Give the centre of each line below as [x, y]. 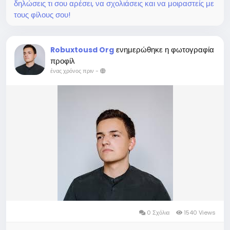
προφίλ [63, 61]
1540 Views [199, 212]
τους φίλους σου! [42, 14]
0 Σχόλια [158, 212]
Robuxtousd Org [82, 50]
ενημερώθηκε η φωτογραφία [165, 49]
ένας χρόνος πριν [72, 71]
